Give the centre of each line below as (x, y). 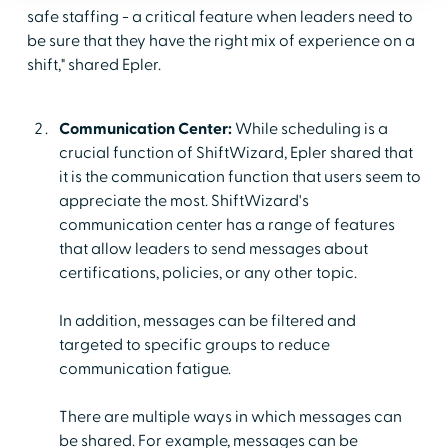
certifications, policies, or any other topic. (207, 272)
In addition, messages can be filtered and (207, 320)
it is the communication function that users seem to (239, 176)
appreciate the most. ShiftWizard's (183, 200)
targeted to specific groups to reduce (194, 344)
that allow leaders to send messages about (213, 248)
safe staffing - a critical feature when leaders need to (219, 16)
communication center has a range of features (226, 224)
